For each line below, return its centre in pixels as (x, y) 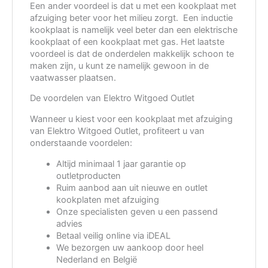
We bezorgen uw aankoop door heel (130, 247)
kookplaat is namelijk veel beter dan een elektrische (134, 30)
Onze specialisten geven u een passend (137, 211)
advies (69, 223)
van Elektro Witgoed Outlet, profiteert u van (118, 131)
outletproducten (88, 176)
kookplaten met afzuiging (107, 200)
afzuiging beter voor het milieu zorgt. (104, 18)
